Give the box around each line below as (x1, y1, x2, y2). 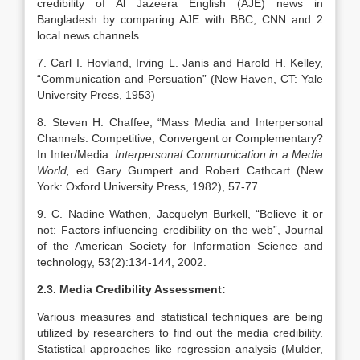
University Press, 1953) (37, 88, 155, 101)
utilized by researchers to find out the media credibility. (37, 326, 323, 339)
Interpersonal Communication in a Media (115, 148, 323, 161)
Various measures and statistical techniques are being (37, 310, 323, 323)
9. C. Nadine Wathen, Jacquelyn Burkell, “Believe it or (37, 207, 323, 220)
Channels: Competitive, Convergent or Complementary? (37, 132, 323, 145)
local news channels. (37, 29, 142, 42)
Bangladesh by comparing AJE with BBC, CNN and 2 (37, 13, 323, 26)
